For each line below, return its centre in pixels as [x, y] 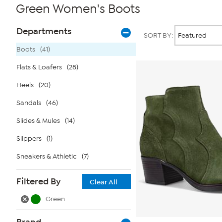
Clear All [104, 182]
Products [153, 26]
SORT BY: [159, 35]
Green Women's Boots [78, 9]
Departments [44, 31]
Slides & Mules [38, 121]
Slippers [29, 139]
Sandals [29, 103]
